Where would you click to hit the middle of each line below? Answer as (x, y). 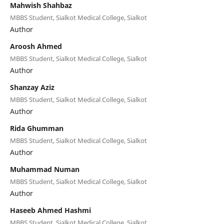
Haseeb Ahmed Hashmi (50, 210)
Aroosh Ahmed (36, 46)
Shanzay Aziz (32, 87)
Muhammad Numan (44, 169)
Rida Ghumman (36, 128)
